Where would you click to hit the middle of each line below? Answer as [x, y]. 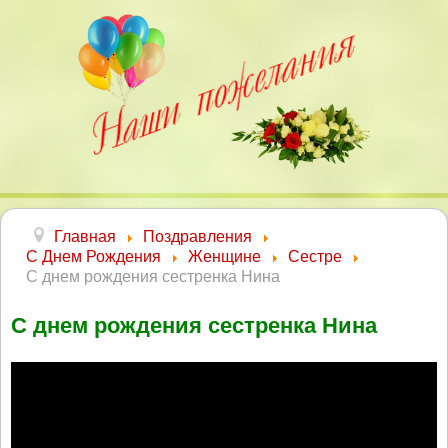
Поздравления [197, 236]
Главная [85, 236]
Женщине [224, 256]
